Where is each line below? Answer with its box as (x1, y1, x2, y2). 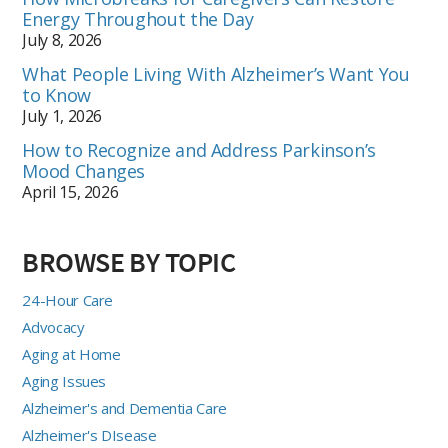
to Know (22, 83, 91, 108)
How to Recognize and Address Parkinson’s (22, 138, 377, 163)
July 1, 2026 (22, 105, 103, 128)
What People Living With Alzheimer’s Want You (22, 62, 410, 87)
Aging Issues (22, 371, 107, 392)
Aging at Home (22, 344, 121, 365)
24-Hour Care (22, 290, 114, 311)
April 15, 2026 (22, 181, 119, 204)
